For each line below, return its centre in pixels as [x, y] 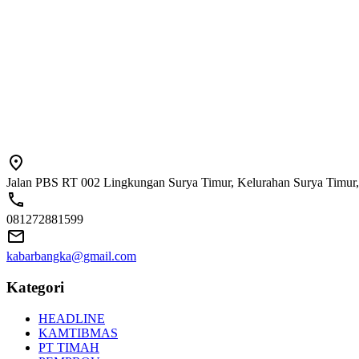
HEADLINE [72, 318]
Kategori [35, 288]
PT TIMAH [69, 347]
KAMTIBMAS [78, 333]
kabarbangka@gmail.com [71, 256]
